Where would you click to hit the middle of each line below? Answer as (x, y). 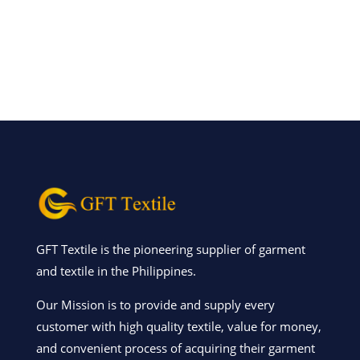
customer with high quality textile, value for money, (178, 327)
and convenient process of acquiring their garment (175, 348)
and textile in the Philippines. (116, 271)
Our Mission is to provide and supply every (155, 305)
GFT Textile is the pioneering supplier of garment (170, 250)
